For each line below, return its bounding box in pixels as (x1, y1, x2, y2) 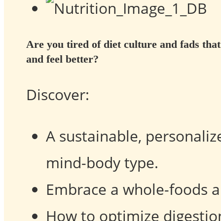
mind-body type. (46, 152, 158, 173)
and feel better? (26, 52, 102, 65)
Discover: (26, 84, 89, 105)
